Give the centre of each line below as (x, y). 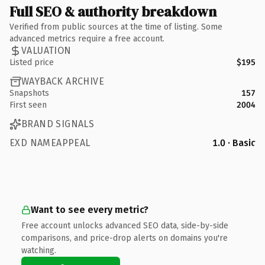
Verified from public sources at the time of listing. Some (116, 27)
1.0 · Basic (234, 143)
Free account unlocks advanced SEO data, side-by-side (125, 225)
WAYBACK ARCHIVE (63, 81)
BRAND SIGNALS (58, 124)
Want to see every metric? (90, 209)
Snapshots (29, 93)
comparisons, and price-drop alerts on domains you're (125, 238)
